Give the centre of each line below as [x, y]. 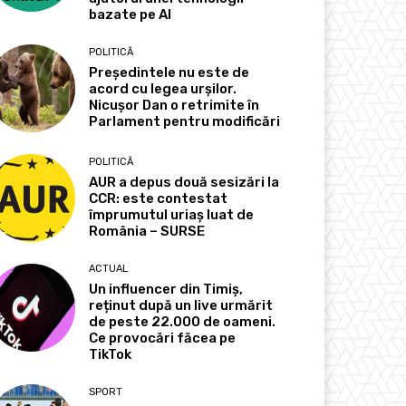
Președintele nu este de [169, 72]
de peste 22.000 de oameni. [183, 322]
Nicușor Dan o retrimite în [174, 105]
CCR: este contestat [159, 199]
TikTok [111, 355]
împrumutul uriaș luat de [172, 215]
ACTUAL [109, 269]
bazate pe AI [130, 14]
